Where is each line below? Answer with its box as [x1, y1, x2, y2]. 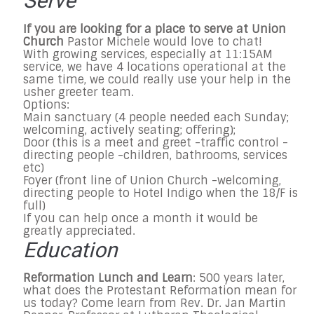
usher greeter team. [23, 84, 134, 100]
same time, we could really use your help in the [23, 71, 291, 87]
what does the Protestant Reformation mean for [23, 283, 296, 299]
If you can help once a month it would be [23, 210, 258, 226]
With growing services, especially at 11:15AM [23, 46, 273, 62]
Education [23, 235, 118, 266]
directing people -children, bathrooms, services [23, 147, 287, 163]
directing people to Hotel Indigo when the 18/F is [23, 185, 298, 200]
